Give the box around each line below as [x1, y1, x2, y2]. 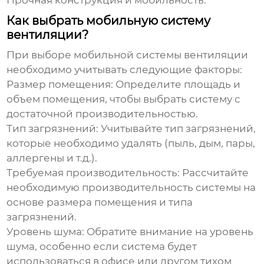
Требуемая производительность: [6, 167, 180, 179]
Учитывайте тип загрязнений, [98, 123, 256, 135]
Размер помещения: [6, 78, 114, 91]
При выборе [6, 49, 74, 61]
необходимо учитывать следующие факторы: [6, 64, 243, 76]
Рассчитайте [180, 167, 249, 179]
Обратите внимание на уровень [84, 226, 254, 238]
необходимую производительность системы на [6, 181, 256, 194]
